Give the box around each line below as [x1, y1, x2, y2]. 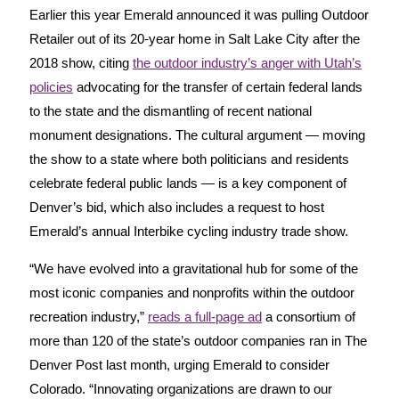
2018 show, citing [29, 54, 133, 70]
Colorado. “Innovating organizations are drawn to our [29, 380, 332, 396]
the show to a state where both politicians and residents [29, 151, 349, 167]
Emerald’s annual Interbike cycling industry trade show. [29, 223, 348, 239]
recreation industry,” [29, 308, 148, 324]
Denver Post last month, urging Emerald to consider [29, 356, 330, 372]
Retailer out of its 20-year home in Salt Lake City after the [29, 30, 360, 46]
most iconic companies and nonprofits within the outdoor [29, 284, 354, 300]
